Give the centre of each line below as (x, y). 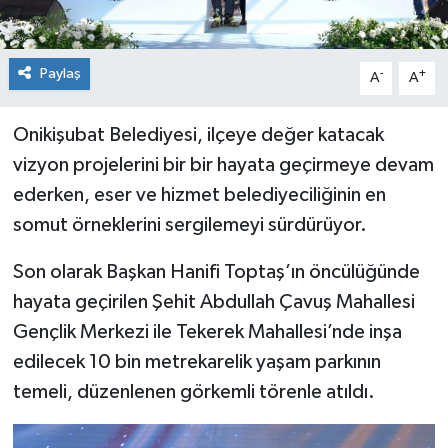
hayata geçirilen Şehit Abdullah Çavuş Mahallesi (213, 302)
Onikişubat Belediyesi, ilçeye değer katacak (198, 135)
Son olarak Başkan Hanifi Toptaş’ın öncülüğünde (216, 272)
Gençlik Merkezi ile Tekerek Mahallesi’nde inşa (207, 332)
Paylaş (60, 74)
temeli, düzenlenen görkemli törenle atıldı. (193, 392)
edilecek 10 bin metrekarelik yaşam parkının (196, 362)
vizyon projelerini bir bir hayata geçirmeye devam (223, 165)
